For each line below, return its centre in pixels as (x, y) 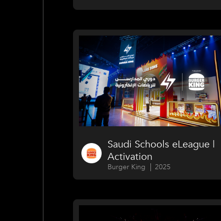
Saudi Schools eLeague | (161, 145)
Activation (130, 157)
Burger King (127, 167)
